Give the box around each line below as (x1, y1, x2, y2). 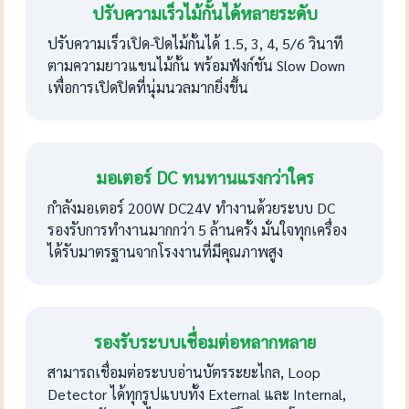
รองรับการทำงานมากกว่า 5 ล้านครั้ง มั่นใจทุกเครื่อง (47, 219, 348, 239)
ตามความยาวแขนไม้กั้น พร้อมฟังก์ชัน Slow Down (47, 55, 346, 75)
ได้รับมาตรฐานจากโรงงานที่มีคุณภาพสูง (47, 241, 284, 261)
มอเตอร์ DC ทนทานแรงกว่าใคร (95, 165, 314, 188)
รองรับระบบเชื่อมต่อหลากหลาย (93, 330, 316, 352)
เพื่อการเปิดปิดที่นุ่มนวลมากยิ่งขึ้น (47, 77, 249, 97)
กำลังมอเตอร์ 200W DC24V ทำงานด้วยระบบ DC (47, 197, 336, 217)
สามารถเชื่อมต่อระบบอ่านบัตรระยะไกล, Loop (47, 362, 321, 382)
